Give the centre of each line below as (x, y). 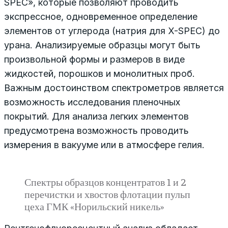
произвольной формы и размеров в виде (94, 59)
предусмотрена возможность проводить (96, 130)
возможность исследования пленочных (92, 102)
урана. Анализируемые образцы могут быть (102, 45)
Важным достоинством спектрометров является (114, 88)
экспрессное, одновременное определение (101, 16)
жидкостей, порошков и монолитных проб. (99, 73)
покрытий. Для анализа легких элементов (96, 116)
